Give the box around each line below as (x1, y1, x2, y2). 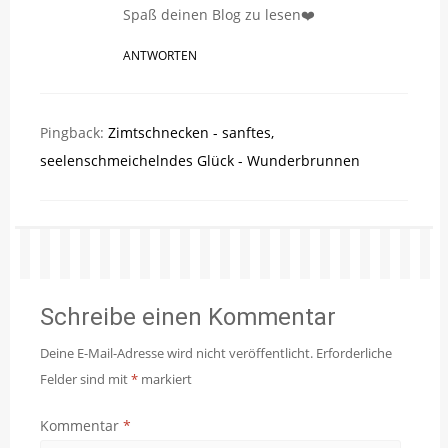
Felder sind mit (40, 370, 131, 389)
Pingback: (40, 123, 108, 143)
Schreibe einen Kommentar (40, 303, 336, 332)
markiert (138, 370, 192, 389)
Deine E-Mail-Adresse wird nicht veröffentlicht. (40, 344, 313, 363)
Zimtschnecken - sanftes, (108, 123, 274, 143)
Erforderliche (316, 344, 392, 363)
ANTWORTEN (123, 47, 197, 65)
